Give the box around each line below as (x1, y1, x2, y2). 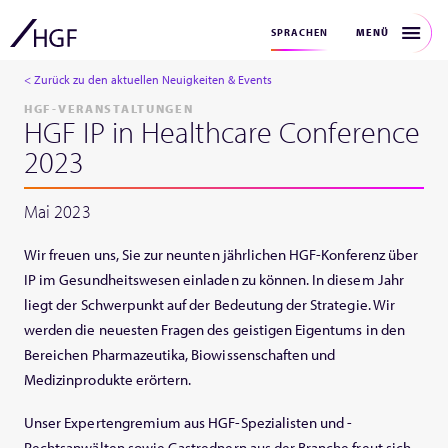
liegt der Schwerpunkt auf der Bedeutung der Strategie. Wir (24, 295, 395, 314)
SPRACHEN (271, 26, 328, 39)
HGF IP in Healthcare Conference (24, 113, 421, 151)
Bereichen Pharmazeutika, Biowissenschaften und (24, 345, 336, 364)
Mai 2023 (24, 200, 91, 223)
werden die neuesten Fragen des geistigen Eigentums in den (24, 320, 405, 339)
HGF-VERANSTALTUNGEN (24, 101, 194, 116)
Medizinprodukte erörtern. (24, 370, 192, 389)
